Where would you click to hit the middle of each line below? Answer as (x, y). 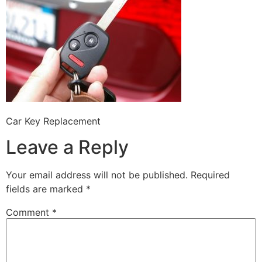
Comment (29, 213)
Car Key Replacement (53, 121)
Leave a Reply (67, 147)
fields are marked (46, 189)
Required (210, 175)
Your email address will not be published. (97, 175)
